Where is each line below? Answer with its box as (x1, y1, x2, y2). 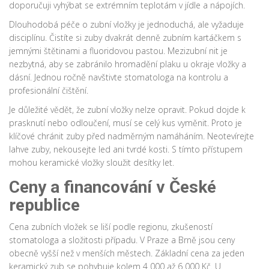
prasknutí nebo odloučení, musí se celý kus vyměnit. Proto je (9, 117, 242, 129)
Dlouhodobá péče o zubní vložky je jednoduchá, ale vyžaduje (9, 19, 244, 31)
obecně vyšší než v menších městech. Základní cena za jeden (9, 247, 244, 259)
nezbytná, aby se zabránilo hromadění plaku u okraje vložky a (9, 58, 246, 70)
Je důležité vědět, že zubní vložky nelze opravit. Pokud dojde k (9, 104, 246, 116)
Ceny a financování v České (9, 177, 216, 198)
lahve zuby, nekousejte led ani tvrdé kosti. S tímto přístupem (9, 144, 243, 156)
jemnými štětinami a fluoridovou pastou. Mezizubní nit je (9, 45, 228, 57)
